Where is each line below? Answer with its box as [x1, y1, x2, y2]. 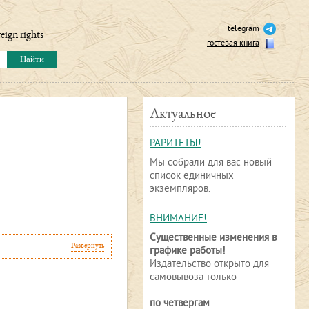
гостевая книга [207, 39, 259, 49]
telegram [228, 24, 259, 34]
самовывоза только [150, 271, 237, 284]
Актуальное [150, 108, 216, 122]
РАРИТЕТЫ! [150, 137, 201, 150]
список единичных [150, 170, 234, 183]
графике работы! [150, 245, 226, 258]
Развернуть [71, 242, 104, 250]
